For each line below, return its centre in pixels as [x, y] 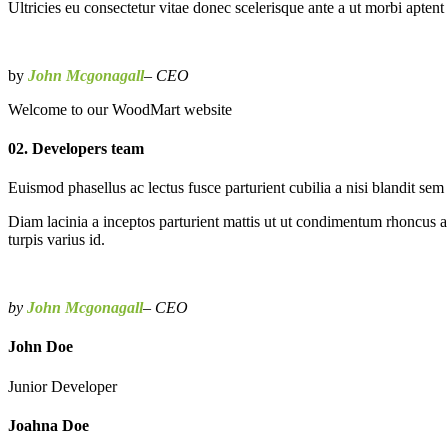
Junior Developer [62, 386]
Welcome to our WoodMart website [120, 109]
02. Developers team [76, 148]
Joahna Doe [48, 425]
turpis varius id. [56, 240]
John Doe [40, 347]
